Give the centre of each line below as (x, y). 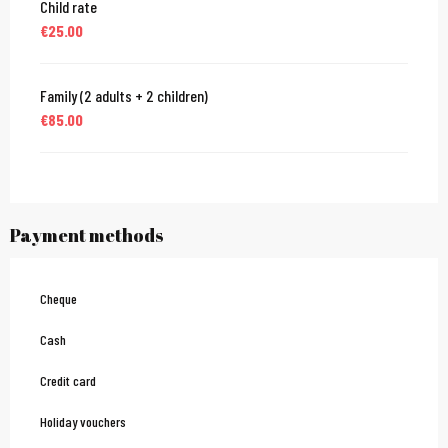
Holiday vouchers (83, 422)
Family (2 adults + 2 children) (124, 96)
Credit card (68, 381)
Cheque (58, 299)
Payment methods (87, 235)
